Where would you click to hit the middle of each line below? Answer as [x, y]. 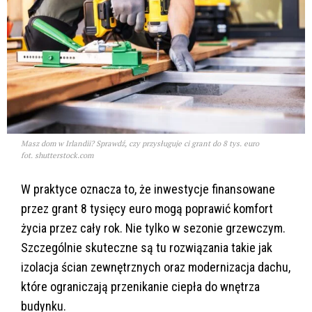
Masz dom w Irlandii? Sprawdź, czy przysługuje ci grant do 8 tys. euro [140, 144]
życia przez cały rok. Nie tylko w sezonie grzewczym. [153, 228]
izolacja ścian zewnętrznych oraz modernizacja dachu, [156, 267]
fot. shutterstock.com [57, 156]
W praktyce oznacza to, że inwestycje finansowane [148, 189]
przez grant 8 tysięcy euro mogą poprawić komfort [147, 209]
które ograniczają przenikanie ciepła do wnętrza [140, 287]
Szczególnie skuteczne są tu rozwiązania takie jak [147, 248]
